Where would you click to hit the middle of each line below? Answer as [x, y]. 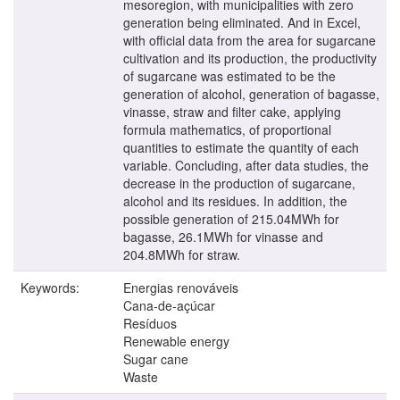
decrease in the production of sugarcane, [239, 183]
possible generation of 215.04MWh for [231, 218]
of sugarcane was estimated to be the [229, 75]
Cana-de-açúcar [169, 305]
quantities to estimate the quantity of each [241, 147]
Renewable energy [176, 341]
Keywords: [52, 287]
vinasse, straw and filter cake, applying [232, 111]
